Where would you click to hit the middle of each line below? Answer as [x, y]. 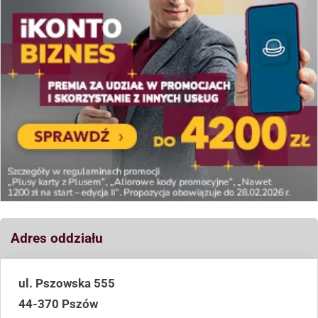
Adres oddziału [57, 238]
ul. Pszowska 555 [67, 283]
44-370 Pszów [58, 303]
